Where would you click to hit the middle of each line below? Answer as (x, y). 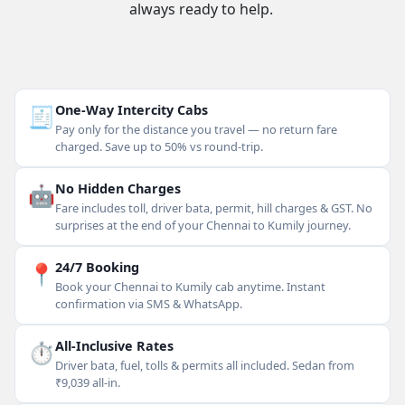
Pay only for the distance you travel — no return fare (196, 129)
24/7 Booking (97, 267)
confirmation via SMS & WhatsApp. (149, 304)
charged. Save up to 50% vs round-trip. (159, 146)
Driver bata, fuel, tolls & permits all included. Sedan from (205, 365)
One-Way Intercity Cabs (132, 110)
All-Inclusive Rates (114, 346)
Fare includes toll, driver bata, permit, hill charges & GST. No (214, 208)
